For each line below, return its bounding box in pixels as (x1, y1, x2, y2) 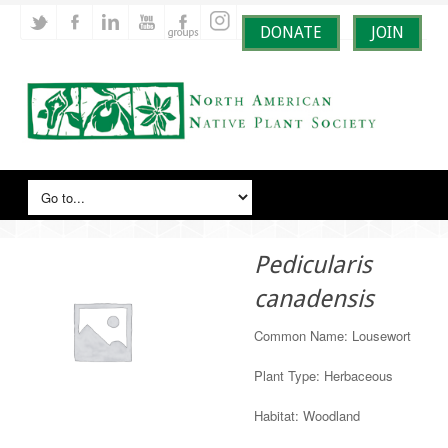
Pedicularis (254, 251, 373, 279)
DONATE (260, 23, 322, 42)
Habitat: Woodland (254, 406, 361, 425)
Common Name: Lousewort (254, 326, 412, 345)
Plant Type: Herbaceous (254, 366, 394, 385)
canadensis (254, 285, 375, 313)
